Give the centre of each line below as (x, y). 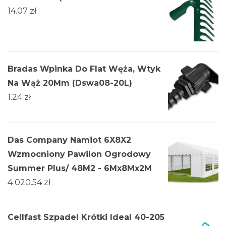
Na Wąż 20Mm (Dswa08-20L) (70, 83)
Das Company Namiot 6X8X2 (69, 140)
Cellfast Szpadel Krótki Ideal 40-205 (86, 217)
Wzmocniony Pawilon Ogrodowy (79, 154)
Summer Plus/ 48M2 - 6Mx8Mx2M (80, 168)
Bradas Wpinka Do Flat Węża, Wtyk (84, 69)
